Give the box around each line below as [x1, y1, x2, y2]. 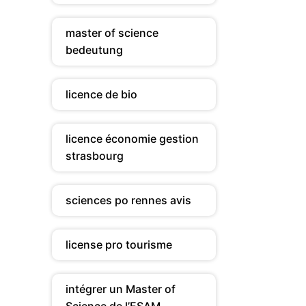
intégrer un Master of [66, 282, 176, 296]
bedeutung [66, 43, 123, 57]
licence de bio [66, 87, 137, 101]
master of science [66, 26, 158, 40]
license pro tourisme [66, 238, 172, 251]
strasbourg [66, 149, 124, 163]
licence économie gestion [66, 132, 199, 145]
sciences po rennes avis [66, 193, 191, 207]
